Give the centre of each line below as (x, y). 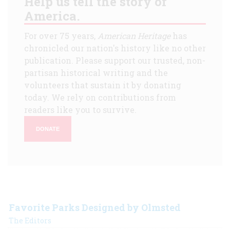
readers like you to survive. (80, 110)
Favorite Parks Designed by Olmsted (95, 208)
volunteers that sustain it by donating (103, 85)
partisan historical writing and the (96, 73)
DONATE (48, 129)
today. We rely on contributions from (100, 98)
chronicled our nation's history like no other (115, 48)
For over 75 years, (61, 36)
